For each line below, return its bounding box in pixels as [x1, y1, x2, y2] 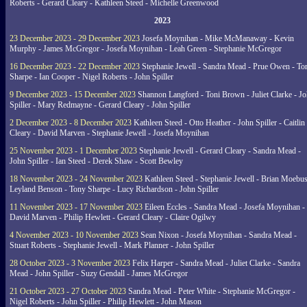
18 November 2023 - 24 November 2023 [10, 174, 143, 184]
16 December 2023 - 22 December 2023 [10, 62, 140, 71]
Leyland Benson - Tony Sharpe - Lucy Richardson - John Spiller [10, 184, 219, 194]
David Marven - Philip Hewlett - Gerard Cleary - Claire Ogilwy [10, 212, 216, 222]
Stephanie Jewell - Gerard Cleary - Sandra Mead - [137, 146, 301, 156]
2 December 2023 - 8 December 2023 [10, 118, 132, 127]
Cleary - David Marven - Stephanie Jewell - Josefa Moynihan [10, 128, 209, 138]
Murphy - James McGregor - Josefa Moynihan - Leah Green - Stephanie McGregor [10, 44, 282, 53]
